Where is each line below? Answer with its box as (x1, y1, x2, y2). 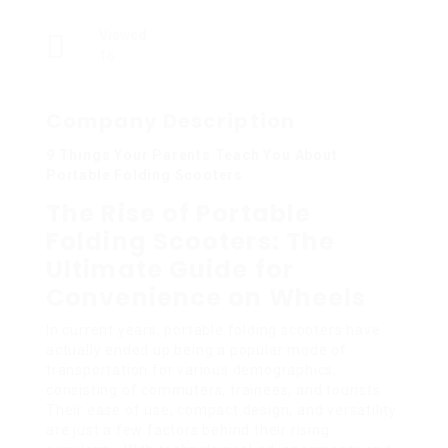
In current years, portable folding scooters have (46, 321, 381, 338)
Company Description (46, 106, 295, 135)
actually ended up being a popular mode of (46, 341, 347, 358)
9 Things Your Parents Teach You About (46, 146, 338, 163)
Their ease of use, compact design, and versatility (46, 401, 397, 418)
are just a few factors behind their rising (46, 421, 330, 438)
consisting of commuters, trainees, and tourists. (46, 381, 385, 398)
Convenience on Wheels (46, 280, 367, 314)
